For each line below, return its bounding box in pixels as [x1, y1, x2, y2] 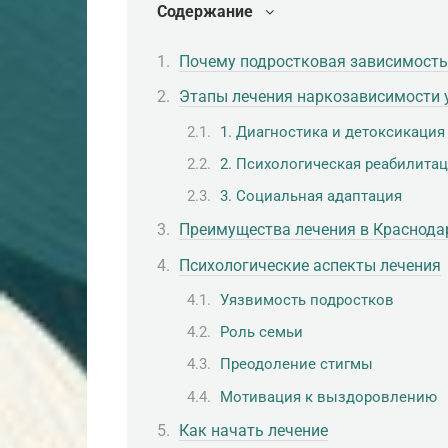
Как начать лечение [179, 420, 328, 440]
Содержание [157, 2, 253, 21]
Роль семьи [220, 323, 303, 342]
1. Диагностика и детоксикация [220, 122, 445, 141]
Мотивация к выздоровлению [220, 387, 437, 406]
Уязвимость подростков [220, 290, 394, 309]
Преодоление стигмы [220, 355, 373, 374]
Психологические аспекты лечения [179, 255, 441, 275]
